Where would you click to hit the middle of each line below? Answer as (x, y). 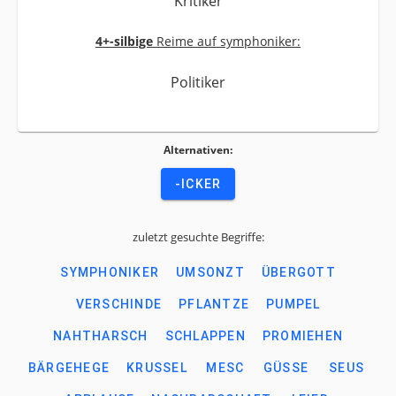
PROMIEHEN (302, 336)
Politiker (198, 82)
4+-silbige (124, 41)
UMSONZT (210, 272)
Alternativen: (198, 150)
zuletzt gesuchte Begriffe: (198, 237)
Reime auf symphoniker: (227, 41)
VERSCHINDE (118, 304)
